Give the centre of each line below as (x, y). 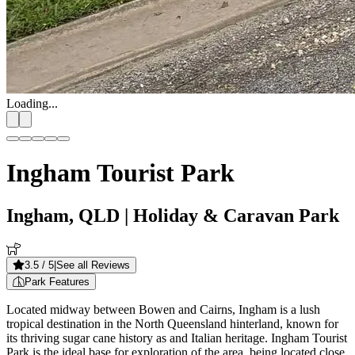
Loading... (32, 103)
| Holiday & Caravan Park (229, 215)
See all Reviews (93, 265)
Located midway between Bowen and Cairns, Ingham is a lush (163, 309)
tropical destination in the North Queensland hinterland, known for (172, 323)
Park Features (57, 281)
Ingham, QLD (63, 215)
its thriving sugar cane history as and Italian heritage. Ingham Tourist (177, 338)
